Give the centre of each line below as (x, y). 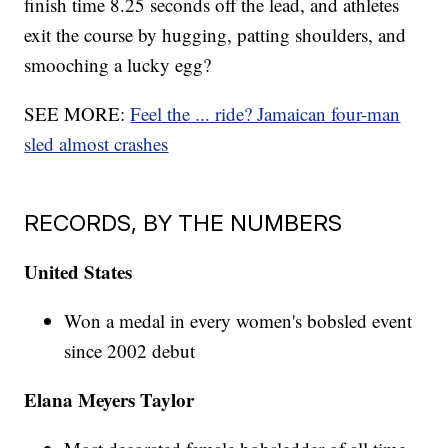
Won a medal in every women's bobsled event (238, 321)
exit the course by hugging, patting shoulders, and (215, 35)
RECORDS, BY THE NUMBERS (183, 223)
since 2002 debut (130, 351)
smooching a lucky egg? (121, 65)
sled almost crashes (96, 144)
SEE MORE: (77, 114)
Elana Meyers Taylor (109, 400)
